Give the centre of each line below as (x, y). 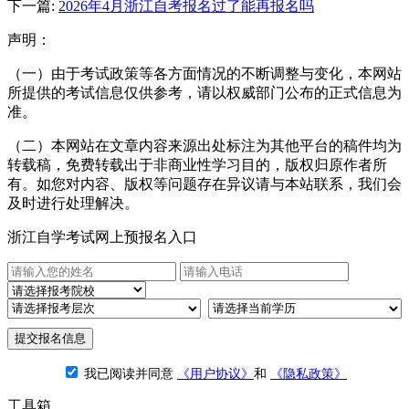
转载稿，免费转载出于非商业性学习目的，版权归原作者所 (197, 165)
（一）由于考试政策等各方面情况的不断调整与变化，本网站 (204, 74)
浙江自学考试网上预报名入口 (102, 237)
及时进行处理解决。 (73, 204)
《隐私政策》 (309, 374)
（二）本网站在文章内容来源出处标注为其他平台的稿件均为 (204, 146)
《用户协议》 (215, 374)
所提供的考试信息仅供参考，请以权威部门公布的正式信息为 (204, 93)
